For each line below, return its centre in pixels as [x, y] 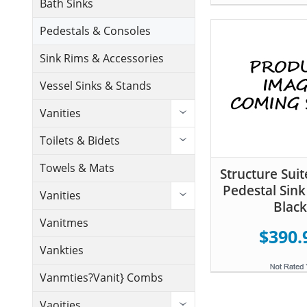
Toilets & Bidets [80, 141]
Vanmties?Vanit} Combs [101, 278]
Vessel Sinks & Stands [96, 86]
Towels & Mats [77, 168]
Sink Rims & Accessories [102, 59]
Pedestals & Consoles [95, 31]
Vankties [62, 250]
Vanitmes [64, 223]
